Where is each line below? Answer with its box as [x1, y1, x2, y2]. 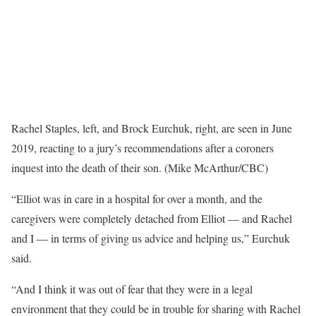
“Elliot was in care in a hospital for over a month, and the [11, 191, 262, 207]
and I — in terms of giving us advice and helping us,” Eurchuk [11, 231, 290, 246]
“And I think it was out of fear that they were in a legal [11, 281, 253, 297]
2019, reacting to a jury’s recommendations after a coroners [11, 140, 274, 156]
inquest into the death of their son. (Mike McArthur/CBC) [11, 160, 268, 176]
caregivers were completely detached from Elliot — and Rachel [11, 211, 292, 226]
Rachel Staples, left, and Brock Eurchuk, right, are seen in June [11, 121, 292, 136]
